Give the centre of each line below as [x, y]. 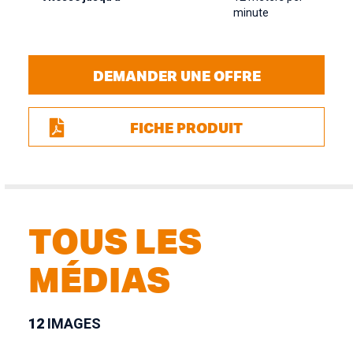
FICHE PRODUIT [186, 127]
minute [251, 13]
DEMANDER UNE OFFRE [176, 75]
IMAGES [72, 323]
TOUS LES [115, 240]
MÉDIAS [99, 279]
